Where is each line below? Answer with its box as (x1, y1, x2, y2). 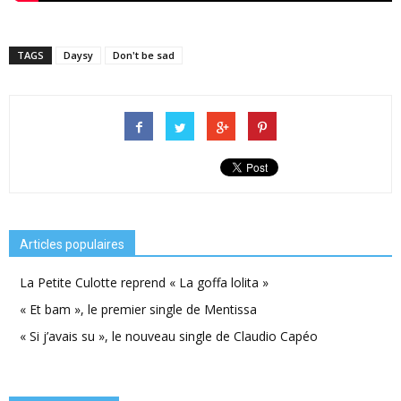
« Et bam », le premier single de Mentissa (20, 300, 257, 318)
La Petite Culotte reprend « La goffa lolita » (20, 273, 269, 291)
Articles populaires (20, 236, 124, 252)
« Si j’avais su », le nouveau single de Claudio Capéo (20, 327, 318, 345)
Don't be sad (113, 47, 175, 62)
